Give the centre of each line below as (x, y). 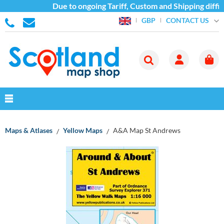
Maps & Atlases (29, 130)
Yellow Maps (83, 130)
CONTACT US (187, 20)
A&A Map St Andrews (147, 130)
